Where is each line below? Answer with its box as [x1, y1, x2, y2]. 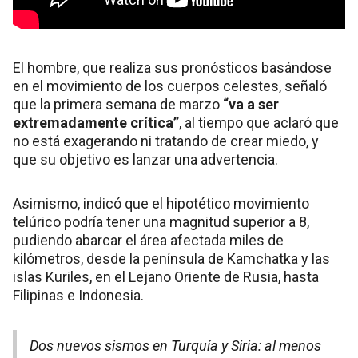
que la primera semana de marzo [13, 96, 223, 113]
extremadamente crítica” [13, 114, 179, 132]
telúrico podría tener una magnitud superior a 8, [13, 213, 309, 231]
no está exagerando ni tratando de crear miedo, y [13, 133, 319, 150]
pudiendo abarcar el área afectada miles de [13, 232, 284, 249]
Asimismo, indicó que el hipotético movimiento [13, 195, 309, 213]
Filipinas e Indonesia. [13, 287, 144, 304]
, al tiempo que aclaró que [179, 114, 339, 132]
